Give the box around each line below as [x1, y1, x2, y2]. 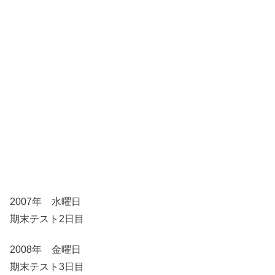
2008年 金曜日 [10, 244, 81, 255]
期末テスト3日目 [10, 261, 84, 273]
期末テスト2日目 [10, 213, 84, 224]
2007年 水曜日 [10, 196, 81, 207]
